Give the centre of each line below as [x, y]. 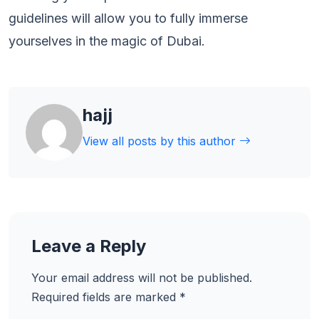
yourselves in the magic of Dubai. [107, 41]
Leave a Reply [89, 246]
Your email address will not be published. [142, 278]
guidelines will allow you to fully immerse [128, 18]
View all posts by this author [161, 141]
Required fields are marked [105, 297]
